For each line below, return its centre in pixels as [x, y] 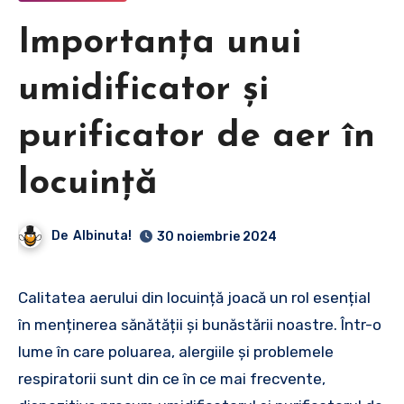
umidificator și [143, 90]
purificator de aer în [197, 137]
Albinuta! [103, 235]
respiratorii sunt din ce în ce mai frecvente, [172, 378]
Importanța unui [160, 43]
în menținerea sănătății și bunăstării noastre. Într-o [200, 324]
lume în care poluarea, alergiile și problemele [176, 351]
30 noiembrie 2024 [217, 236]
